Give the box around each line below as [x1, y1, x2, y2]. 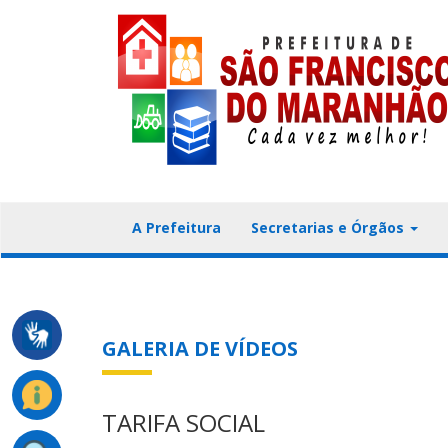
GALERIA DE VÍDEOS [102, 335, 298, 362]
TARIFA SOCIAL [102, 406, 265, 439]
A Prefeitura [132, 218, 221, 237]
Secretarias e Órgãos [251, 218, 408, 237]
